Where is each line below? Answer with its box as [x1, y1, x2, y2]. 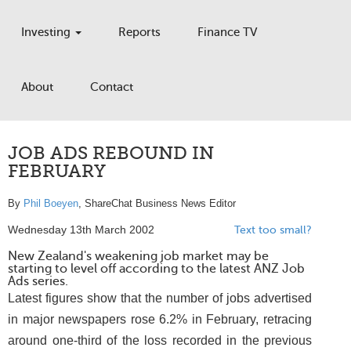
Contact [90, 81, 133, 93]
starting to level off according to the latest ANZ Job [8, 262, 305, 276]
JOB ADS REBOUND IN [8, 143, 214, 164]
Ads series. [8, 274, 68, 288]
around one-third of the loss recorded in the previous [8, 334, 312, 347]
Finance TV [197, 26, 257, 38]
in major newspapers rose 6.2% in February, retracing [8, 313, 312, 326]
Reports [118, 26, 161, 38]
